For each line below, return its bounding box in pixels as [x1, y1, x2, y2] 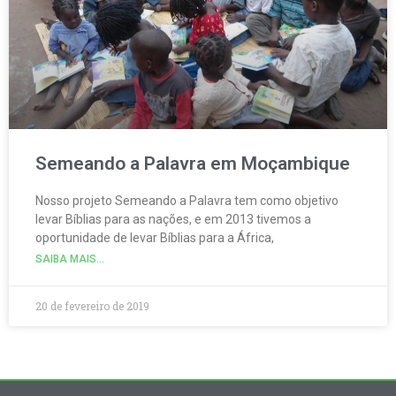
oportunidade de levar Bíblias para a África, [35, 230, 274, 245]
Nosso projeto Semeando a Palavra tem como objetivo [35, 193, 339, 208]
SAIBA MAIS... [35, 252, 104, 265]
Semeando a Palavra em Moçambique [35, 152, 350, 174]
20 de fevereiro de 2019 [35, 298, 149, 313]
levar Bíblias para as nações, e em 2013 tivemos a [35, 211, 311, 226]
